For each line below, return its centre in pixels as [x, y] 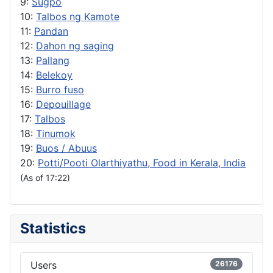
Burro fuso [60, 89]
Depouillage [63, 104]
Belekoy [54, 75]
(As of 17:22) [45, 177]
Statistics [53, 228]
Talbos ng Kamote [78, 16]
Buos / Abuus [66, 148]
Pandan [51, 31]
